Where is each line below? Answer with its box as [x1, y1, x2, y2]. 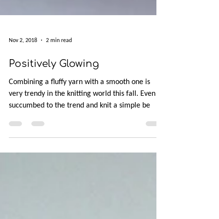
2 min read [46, 58, 72, 65]
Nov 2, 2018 [9, 58, 37, 65]
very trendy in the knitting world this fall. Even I [9, 110, 159, 119]
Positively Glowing [9, 80, 99, 91]
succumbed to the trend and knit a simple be [9, 122, 150, 131]
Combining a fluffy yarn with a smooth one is [9, 98, 150, 108]
